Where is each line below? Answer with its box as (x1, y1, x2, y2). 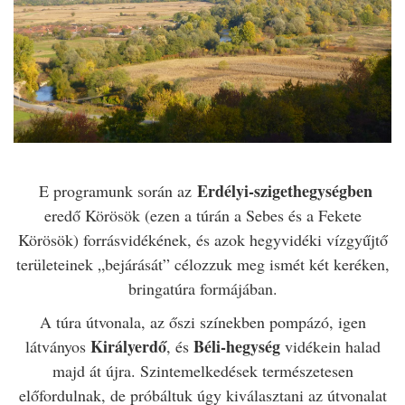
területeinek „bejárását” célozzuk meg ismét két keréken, (15, 252, 390, 275)
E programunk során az (33, 179, 197, 202)
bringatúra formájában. (127, 277, 278, 299)
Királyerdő (89, 334, 166, 358)
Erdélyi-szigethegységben (196, 178, 372, 202)
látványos (24, 334, 90, 357)
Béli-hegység (193, 334, 280, 358)
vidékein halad (279, 334, 381, 357)
